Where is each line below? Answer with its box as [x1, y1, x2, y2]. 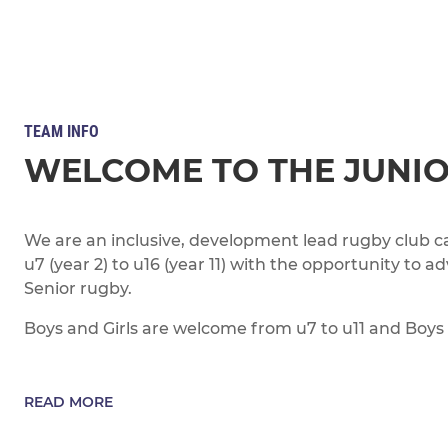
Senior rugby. [24, 279, 132, 298]
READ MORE [24, 393, 113, 411]
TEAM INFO [24, 122, 99, 141]
